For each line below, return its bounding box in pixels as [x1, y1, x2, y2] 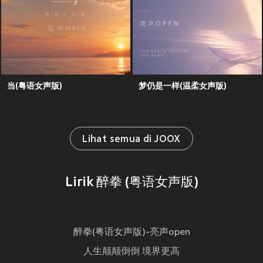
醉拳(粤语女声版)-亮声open [73, 227, 190, 238]
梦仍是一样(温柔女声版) [139, 81, 227, 91]
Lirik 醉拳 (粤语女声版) [65, 176, 198, 191]
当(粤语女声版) [7, 81, 62, 91]
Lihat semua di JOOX [82, 134, 181, 146]
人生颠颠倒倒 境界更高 [83, 247, 180, 258]
